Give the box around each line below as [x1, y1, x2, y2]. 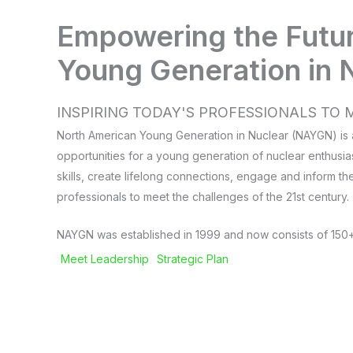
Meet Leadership [61, 252, 149, 266]
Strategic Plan [157, 252, 229, 266]
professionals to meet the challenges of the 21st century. [57, 189, 349, 203]
